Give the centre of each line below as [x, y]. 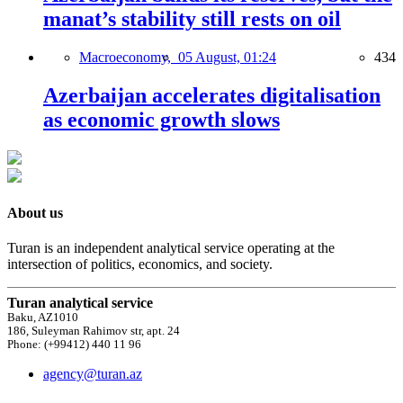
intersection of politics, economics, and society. [140, 264]
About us [35, 212]
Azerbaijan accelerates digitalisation [212, 95]
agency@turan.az [93, 374]
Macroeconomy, [129, 57]
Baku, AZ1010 [43, 318]
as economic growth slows [161, 119]
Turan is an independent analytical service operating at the [171, 248]
